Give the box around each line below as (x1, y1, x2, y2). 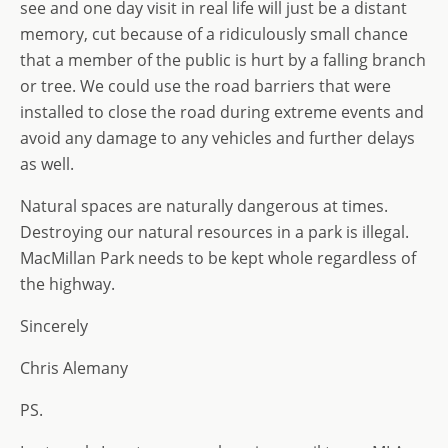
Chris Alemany (20, 357, 128, 379)
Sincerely (20, 315, 88, 337)
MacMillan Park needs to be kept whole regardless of (20, 247, 416, 269)
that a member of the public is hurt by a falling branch (20, 49, 426, 71)
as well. (20, 153, 74, 175)
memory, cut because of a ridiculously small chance (20, 23, 408, 45)
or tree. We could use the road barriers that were (20, 75, 391, 97)
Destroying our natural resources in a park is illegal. (20, 221, 409, 243)
